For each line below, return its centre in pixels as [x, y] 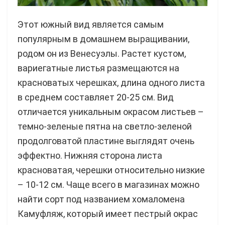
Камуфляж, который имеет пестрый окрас [108, 214]
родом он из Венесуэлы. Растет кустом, [102, 54]
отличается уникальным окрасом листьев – [111, 112]
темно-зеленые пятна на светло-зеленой [105, 127]
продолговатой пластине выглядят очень [106, 141]
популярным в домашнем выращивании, [103, 39]
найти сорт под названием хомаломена [101, 199]
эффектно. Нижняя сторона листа [90, 156]
